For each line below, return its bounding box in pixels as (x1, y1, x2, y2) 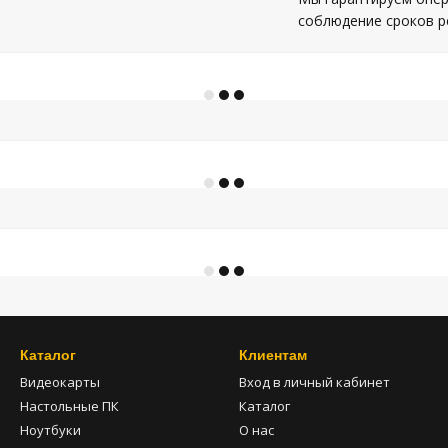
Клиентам (239, 347, 307, 363)
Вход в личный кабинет (239, 373, 390, 391)
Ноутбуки (20, 421, 81, 439)
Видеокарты (20, 373, 100, 391)
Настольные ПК (20, 397, 119, 415)
